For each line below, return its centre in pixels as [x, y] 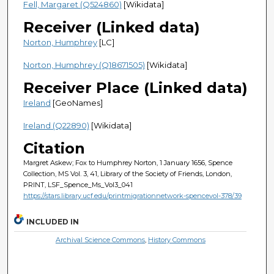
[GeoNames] [76, 102]
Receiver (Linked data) [111, 27]
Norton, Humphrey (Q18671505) [84, 65]
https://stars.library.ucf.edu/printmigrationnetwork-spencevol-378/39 [132, 195]
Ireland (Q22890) [56, 125]
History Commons [176, 239]
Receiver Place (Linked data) [135, 87]
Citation [54, 148]
